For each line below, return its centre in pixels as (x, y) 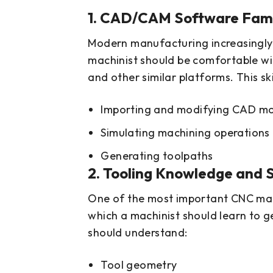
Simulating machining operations (185, 133)
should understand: (138, 233)
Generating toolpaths (157, 156)
